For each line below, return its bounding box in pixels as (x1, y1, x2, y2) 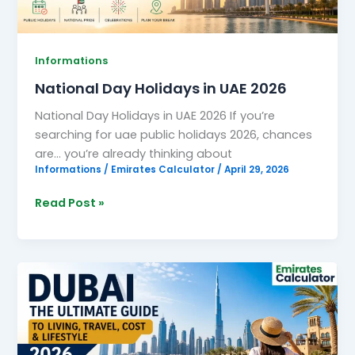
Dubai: (34, 263, 74, 280)
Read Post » (35, 195, 105, 212)
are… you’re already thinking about (35, 145, 233, 162)
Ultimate (34, 301, 89, 318)
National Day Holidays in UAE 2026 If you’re (35, 107, 276, 124)
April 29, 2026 (224, 162, 290, 176)
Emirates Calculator (111, 162, 218, 176)
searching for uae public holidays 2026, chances (35, 126, 313, 143)
